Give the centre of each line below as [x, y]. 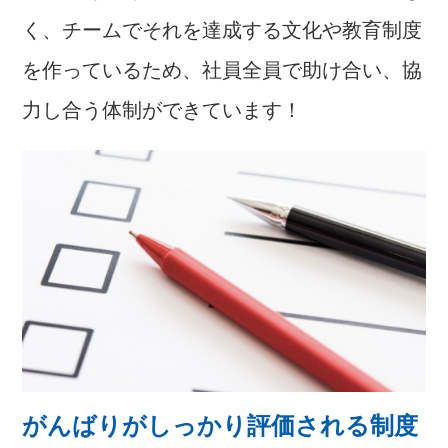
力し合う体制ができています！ [162, 109]
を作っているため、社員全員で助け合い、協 [222, 69]
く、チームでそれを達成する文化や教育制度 [222, 29]
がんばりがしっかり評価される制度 [220, 425]
